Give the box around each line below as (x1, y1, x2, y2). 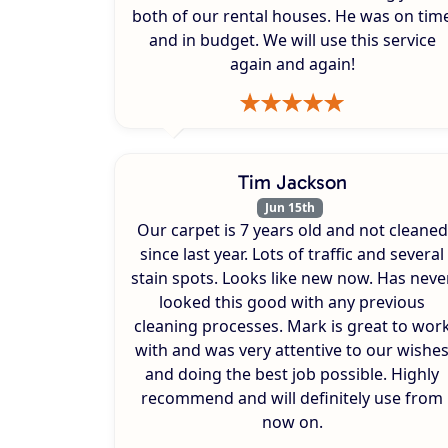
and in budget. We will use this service (148, 28, 436, 51)
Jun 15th (265, 198, 315, 216)
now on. (261, 411, 323, 434)
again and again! (229, 52, 355, 75)
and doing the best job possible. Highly (145, 363, 439, 386)
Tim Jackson (237, 169, 347, 194)
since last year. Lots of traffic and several (140, 243, 444, 266)
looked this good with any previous (159, 291, 425, 314)
